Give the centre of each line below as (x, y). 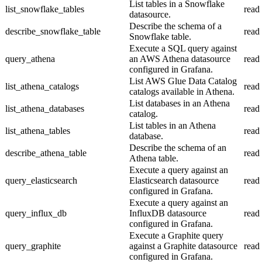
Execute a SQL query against (183, 48)
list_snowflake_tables (45, 9)
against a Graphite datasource (183, 246)
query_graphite (33, 246)
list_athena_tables (38, 130)
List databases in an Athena (180, 103)
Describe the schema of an (178, 147)
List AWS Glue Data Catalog (183, 81)
